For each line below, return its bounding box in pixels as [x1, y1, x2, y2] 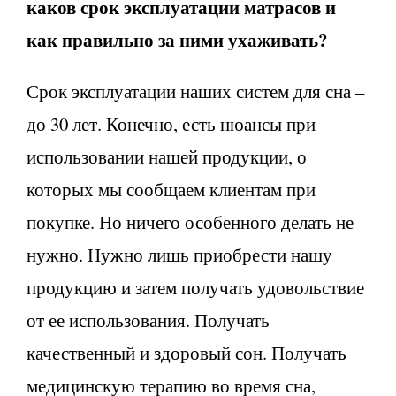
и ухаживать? [213, 26, 327, 53]
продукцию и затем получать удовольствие [27, 274, 364, 300]
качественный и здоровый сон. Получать [27, 339, 346, 365]
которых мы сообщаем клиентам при [27, 176, 316, 202]
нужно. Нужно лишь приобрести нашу [27, 241, 332, 267]
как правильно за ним [27, 26, 213, 53]
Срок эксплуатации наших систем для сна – [27, 78, 364, 103]
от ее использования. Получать [27, 307, 270, 332]
